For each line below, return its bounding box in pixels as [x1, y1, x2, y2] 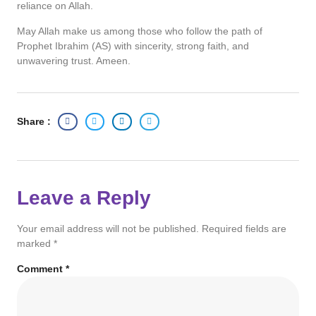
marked [17, 237, 54, 249]
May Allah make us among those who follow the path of [17, 25, 262, 37]
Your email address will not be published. [17, 222, 199, 234]
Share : [17, 115, 51, 127]
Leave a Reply [17, 186, 151, 209]
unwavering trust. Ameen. [17, 54, 130, 66]
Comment [17, 262, 66, 274]
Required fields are [202, 222, 286, 234]
